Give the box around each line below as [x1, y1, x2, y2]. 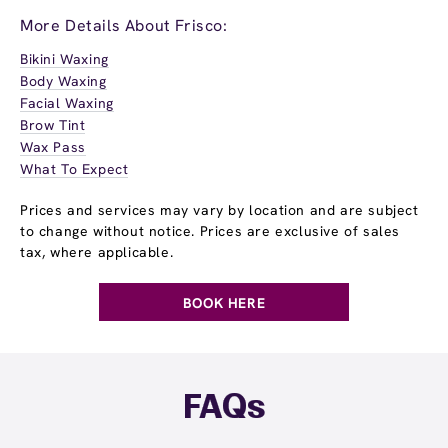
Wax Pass [20, 137, 86, 156]
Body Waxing [20, 71, 107, 90]
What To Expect [20, 159, 129, 178]
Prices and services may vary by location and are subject [20, 200, 419, 219]
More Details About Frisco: [20, 14, 228, 36]
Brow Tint [20, 115, 86, 134]
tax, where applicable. [20, 242, 174, 261]
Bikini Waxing [20, 49, 109, 68]
